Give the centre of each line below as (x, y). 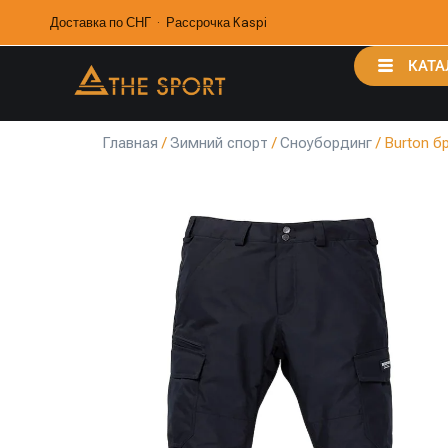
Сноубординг (326, 143)
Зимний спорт (219, 143)
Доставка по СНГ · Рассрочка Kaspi (158, 22)
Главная (130, 143)
